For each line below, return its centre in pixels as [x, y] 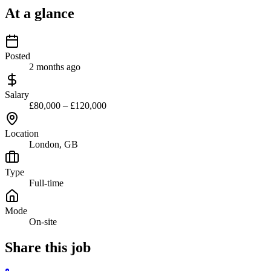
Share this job [48, 247]
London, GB [54, 144]
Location [22, 133]
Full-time [46, 183]
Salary [17, 94]
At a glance [40, 13]
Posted [18, 56]
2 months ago [55, 67]
